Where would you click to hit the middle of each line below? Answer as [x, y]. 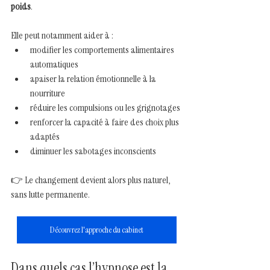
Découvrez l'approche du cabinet [96, 229]
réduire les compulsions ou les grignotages [105, 107]
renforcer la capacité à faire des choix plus [105, 122]
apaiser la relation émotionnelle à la [94, 78]
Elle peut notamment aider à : [62, 35]
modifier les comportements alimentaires [103, 49]
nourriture [48, 93]
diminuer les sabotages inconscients [93, 151]
